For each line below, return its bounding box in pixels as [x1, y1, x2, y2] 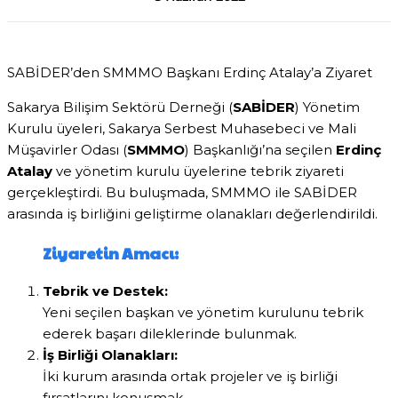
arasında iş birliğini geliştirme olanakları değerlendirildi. [7, 204, 378, 222]
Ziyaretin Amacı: [43, 241, 179, 264]
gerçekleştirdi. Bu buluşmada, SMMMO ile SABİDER [7, 183, 357, 201]
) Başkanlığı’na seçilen [185, 140, 336, 158]
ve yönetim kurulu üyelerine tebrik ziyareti [52, 162, 344, 179]
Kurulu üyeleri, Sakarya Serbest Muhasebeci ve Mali [7, 119, 356, 137]
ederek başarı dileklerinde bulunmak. [43, 325, 297, 343]
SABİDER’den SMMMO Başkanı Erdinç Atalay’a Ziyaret [7, 63, 372, 81]
